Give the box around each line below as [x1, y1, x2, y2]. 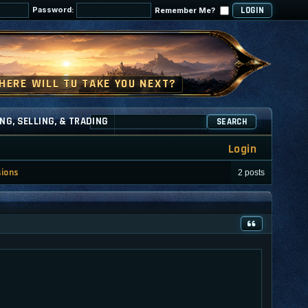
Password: [32, 5, 76, 14]
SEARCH [217, 115, 247, 127]
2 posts [238, 167, 265, 177]
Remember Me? [155, 5, 217, 15]
